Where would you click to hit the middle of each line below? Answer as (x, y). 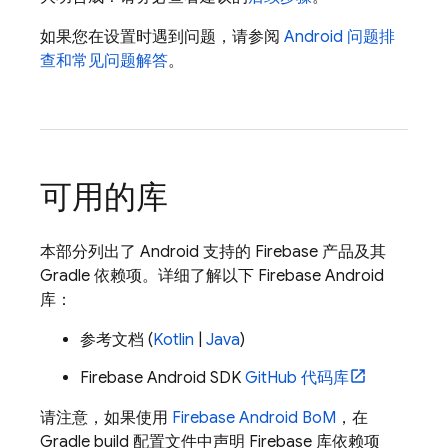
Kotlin (173, 340)
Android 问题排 (339, 37)
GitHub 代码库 (297, 378)
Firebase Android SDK (162, 378)
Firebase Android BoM (254, 418)
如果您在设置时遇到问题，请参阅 (162, 37)
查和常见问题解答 (104, 61)
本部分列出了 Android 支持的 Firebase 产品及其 (213, 252)
